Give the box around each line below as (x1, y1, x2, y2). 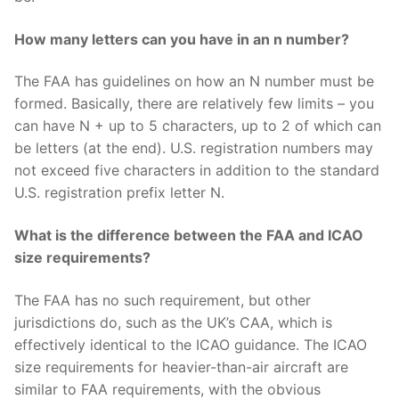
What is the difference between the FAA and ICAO (14, 226, 363, 245)
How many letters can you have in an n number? (14, 29, 349, 48)
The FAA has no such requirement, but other (14, 290, 311, 309)
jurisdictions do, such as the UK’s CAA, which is (14, 313, 332, 331)
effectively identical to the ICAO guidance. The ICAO (14, 335, 367, 354)
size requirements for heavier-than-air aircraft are (14, 357, 348, 376)
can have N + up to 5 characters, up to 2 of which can (14, 117, 381, 135)
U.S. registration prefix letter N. (14, 183, 224, 202)
